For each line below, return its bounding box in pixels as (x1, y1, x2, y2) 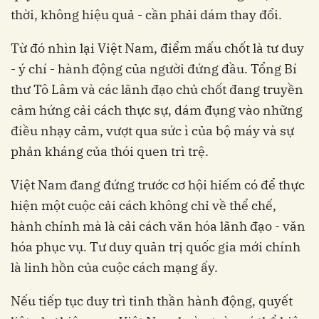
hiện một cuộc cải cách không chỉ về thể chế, (11, 197, 276, 214)
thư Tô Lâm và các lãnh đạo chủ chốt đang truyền (11, 80, 303, 98)
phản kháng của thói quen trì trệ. (11, 142, 209, 159)
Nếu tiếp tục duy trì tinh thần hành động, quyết (11, 292, 293, 309)
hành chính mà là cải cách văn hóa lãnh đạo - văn (11, 217, 305, 234)
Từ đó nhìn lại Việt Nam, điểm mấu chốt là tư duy (11, 39, 304, 56)
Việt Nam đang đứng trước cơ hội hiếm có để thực (11, 176, 305, 193)
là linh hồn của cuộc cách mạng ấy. (11, 258, 218, 276)
